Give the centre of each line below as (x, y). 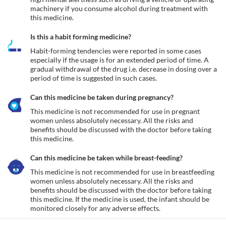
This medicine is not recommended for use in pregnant (115, 111)
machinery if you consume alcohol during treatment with (119, 8)
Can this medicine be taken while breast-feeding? (106, 158)
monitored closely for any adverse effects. (95, 208)
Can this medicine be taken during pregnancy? (102, 97)
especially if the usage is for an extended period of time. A (120, 60)
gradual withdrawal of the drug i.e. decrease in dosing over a (124, 69)
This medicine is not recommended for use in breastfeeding (122, 172)
